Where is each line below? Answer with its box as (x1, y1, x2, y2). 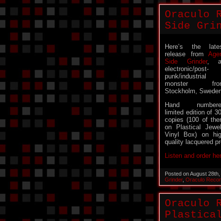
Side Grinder (165, 58, 207, 65)
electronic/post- (165, 65, 209, 73)
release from (165, 50, 208, 58)
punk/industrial (165, 73, 206, 80)
